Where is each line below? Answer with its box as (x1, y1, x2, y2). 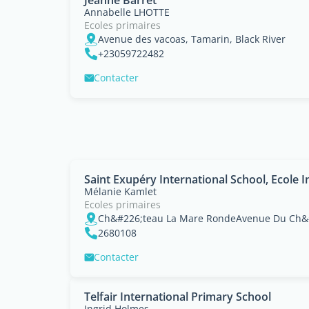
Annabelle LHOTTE (84, 6, 170, 19)
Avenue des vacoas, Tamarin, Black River (98, 32, 286, 46)
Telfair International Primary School (84, 289, 271, 304)
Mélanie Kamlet (84, 185, 157, 198)
